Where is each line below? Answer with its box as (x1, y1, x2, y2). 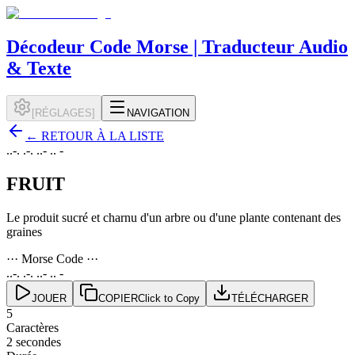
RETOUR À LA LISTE (41, 128, 164, 143)
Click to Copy (138, 292, 200, 304)
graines (6, 224, 42, 239)
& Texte (6, 57, 71, 78)
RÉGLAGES (35, 106, 92, 119)
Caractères (6, 320, 59, 334)
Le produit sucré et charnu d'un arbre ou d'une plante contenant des (6, 210, 341, 224)
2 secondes (6, 334, 61, 349)
